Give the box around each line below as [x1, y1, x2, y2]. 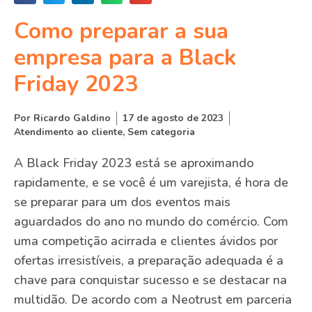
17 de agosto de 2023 [123, 111, 224, 125]
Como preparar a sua [14, 16, 228, 47]
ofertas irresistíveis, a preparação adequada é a [14, 252, 283, 270]
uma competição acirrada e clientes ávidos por [14, 233, 278, 250]
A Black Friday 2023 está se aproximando [14, 155, 253, 172]
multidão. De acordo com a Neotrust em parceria [14, 291, 292, 309]
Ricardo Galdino [31, 111, 111, 125]
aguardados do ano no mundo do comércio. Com [14, 213, 288, 231]
